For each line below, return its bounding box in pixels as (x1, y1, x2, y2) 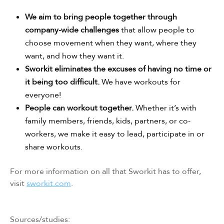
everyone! (25, 89, 61, 100)
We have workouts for (101, 76, 180, 87)
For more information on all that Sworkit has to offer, (10, 165, 201, 177)
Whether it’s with (135, 102, 196, 113)
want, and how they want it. (25, 50, 124, 61)
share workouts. (25, 141, 82, 152)
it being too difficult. (25, 76, 101, 87)
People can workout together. (25, 102, 135, 113)
